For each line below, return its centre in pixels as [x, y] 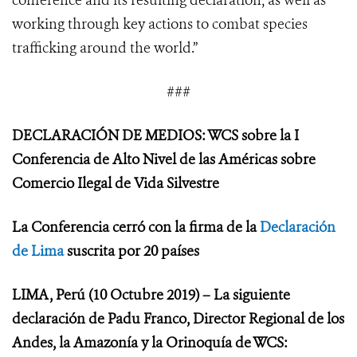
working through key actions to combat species [160, 24]
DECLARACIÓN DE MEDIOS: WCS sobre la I [155, 136]
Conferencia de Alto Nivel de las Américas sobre [164, 160]
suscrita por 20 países [131, 251]
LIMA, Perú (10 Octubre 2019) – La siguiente [151, 295]
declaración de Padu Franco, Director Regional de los [178, 319]
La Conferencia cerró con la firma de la [136, 228]
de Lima [38, 251]
